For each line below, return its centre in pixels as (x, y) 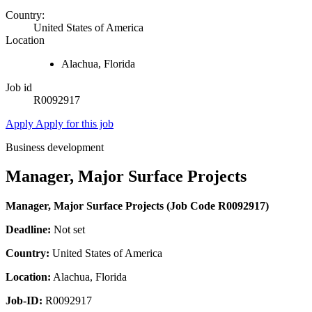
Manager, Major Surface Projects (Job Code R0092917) (137, 206)
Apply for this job (75, 123)
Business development (55, 147)
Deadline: (28, 230)
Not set (68, 230)
